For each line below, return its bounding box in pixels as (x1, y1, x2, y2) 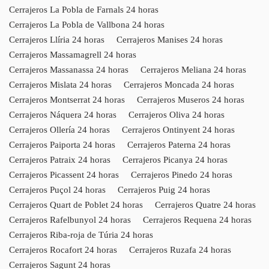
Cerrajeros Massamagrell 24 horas (9, 49, 136, 59)
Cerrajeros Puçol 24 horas (9, 184, 106, 195)
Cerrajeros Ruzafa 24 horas (129, 244, 231, 255)
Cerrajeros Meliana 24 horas (141, 64, 246, 74)
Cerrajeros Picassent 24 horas (9, 169, 119, 180)
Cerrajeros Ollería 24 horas (9, 124, 110, 134)
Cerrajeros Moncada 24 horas (124, 79, 234, 89)
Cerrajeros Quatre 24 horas (155, 199, 256, 210)
